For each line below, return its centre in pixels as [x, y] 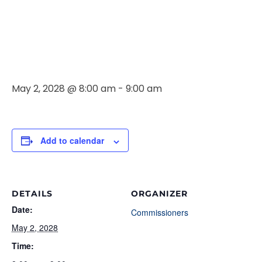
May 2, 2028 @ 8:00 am [64, 89]
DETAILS [32, 194]
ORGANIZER [159, 194]
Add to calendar [72, 141]
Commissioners [160, 213]
